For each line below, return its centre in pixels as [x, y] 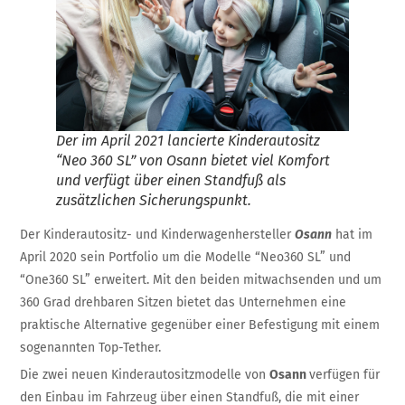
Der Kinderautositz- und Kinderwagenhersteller [158, 234]
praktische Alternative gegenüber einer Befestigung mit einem [200, 325]
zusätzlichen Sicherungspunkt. [154, 200]
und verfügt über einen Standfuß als [171, 180]
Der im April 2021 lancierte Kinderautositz [188, 140]
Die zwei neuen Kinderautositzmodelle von [145, 374]
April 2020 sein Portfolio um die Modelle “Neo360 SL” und [186, 257]
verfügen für [345, 374]
